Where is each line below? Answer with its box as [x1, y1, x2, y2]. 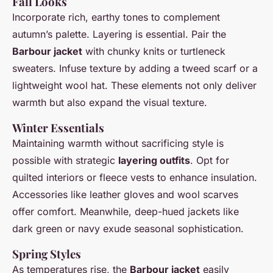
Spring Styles [12, 246, 81, 262]
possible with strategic [12, 154, 118, 167]
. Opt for [190, 154, 229, 167]
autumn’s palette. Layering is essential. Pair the [12, 28, 226, 41]
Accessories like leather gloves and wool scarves [12, 188, 238, 201]
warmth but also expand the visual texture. [12, 96, 207, 109]
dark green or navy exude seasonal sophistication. [12, 222, 244, 235]
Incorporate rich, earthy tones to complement [12, 11, 220, 24]
